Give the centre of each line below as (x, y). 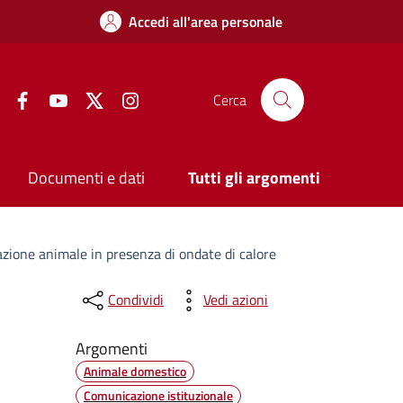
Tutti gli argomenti (254, 178)
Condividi (135, 300)
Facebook (60, 98)
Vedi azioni (235, 300)
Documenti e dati (87, 178)
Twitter (125, 98)
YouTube (91, 98)
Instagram (170, 98)
